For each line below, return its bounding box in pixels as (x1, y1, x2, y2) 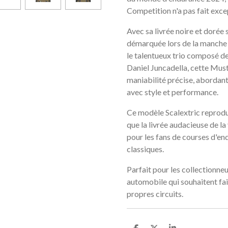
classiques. (127, 144, 164, 154)
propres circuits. (127, 188, 183, 198)
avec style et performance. (127, 87, 218, 97)
